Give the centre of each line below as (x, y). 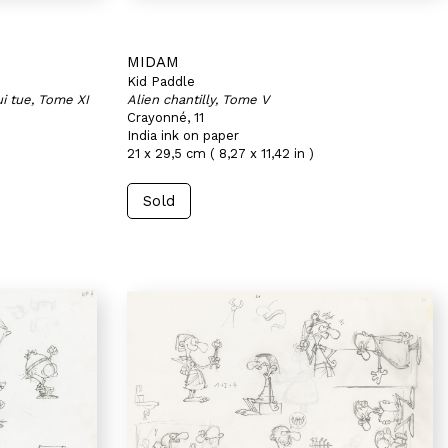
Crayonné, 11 (165, 117)
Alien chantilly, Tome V (198, 99)
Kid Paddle (161, 81)
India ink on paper (183, 135)
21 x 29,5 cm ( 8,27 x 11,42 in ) (220, 153)
